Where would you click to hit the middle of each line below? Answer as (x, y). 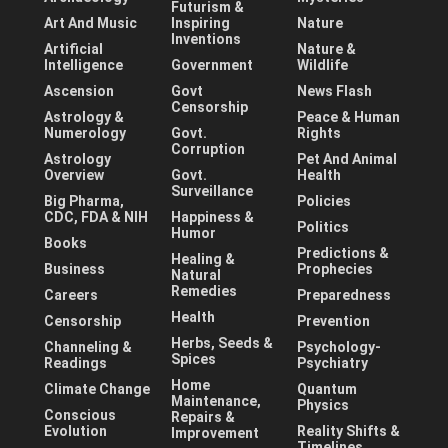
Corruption (207, 148)
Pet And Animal (347, 158)
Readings (75, 362)
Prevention (334, 320)
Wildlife (323, 64)
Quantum (327, 388)
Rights (319, 132)
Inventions (205, 38)
